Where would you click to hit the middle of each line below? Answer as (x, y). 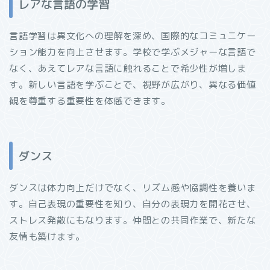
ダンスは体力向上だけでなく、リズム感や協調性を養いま (133, 188)
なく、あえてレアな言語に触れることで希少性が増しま (128, 68)
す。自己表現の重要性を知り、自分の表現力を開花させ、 (133, 204)
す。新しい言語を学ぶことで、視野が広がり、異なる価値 (133, 84)
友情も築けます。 (47, 237)
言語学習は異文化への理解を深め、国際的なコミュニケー (133, 36)
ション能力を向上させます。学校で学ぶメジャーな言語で (133, 52)
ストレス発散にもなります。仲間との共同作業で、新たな (133, 221)
